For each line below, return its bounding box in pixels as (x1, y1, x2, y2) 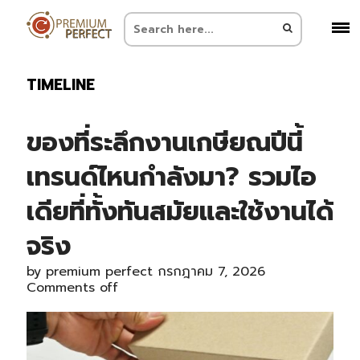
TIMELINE (26, 73, 95, 96)
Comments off (26, 278, 118, 297)
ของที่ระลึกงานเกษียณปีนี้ (26, 123, 303, 162)
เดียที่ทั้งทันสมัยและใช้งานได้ (26, 192, 333, 231)
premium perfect (45, 262, 153, 281)
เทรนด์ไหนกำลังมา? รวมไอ (26, 157, 317, 197)
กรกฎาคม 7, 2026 (157, 262, 265, 281)
